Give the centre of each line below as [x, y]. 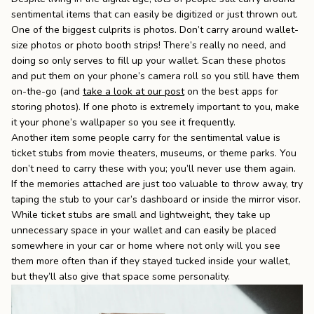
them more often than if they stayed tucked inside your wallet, [151, 261]
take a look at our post [134, 92]
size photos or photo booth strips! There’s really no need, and [149, 46]
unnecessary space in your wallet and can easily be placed [144, 231]
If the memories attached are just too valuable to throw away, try [157, 184]
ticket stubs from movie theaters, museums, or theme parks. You [154, 153]
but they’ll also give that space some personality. [121, 277]
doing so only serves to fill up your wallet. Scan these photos [149, 61]
